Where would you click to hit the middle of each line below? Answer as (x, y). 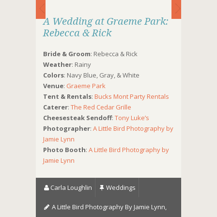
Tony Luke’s (132, 118)
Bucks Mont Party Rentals (132, 96)
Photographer (67, 128)
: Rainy (81, 64)
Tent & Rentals (67, 96)
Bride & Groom (67, 54)
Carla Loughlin (71, 187)
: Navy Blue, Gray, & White (102, 75)
